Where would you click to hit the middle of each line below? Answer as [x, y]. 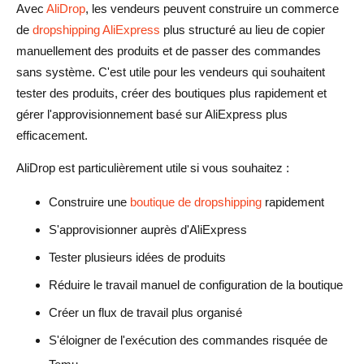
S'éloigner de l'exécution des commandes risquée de [188, 340]
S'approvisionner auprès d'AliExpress [148, 229]
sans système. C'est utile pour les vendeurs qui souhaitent [171, 71]
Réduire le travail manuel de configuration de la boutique [196, 284]
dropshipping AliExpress [96, 29]
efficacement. [52, 135]
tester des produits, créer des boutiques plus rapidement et [171, 93]
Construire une [89, 201]
